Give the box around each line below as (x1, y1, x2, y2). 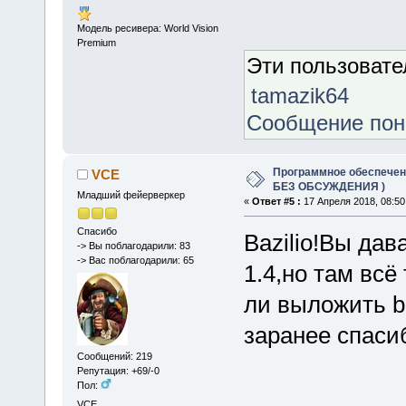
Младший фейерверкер (76, 189, 185, 201)
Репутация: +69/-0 (76, 364, 159, 376)
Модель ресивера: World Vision (76, 23, 218, 34)
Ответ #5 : (251, 196, 301, 208)
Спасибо (76, 226, 117, 237)
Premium (76, 37, 116, 49)
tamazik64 (251, 83, 350, 108)
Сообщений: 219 (76, 350, 152, 362)
